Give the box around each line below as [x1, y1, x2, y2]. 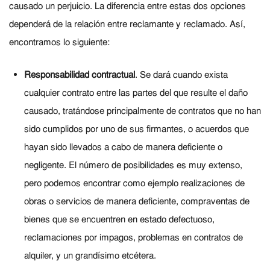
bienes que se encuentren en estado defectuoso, [24, 215, 215, 225]
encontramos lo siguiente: [9, 37, 110, 48]
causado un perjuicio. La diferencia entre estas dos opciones [9, 1, 246, 11]
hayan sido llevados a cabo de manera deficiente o [24, 143, 222, 153]
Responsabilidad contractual [24, 71, 135, 81]
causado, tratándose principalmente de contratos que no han [24, 107, 261, 117]
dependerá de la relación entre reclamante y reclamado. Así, [9, 19, 245, 30]
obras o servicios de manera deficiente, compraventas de [24, 197, 250, 207]
